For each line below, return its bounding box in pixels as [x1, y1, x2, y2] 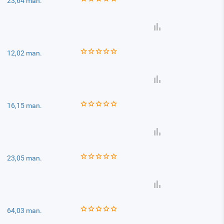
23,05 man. [7, 154, 42, 162]
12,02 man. [7, 49, 42, 57]
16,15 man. [7, 101, 42, 109]
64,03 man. [7, 206, 42, 214]
